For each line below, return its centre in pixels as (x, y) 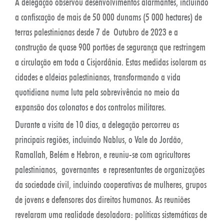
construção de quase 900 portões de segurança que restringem (110, 47)
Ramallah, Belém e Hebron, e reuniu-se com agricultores (102, 154)
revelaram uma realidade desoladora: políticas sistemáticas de (111, 214)
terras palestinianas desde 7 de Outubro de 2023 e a (96, 32)
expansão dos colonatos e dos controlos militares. (90, 107)
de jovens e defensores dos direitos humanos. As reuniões (102, 199)
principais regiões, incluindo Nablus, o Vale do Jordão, (99, 139)
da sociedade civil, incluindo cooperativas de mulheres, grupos (111, 184)
